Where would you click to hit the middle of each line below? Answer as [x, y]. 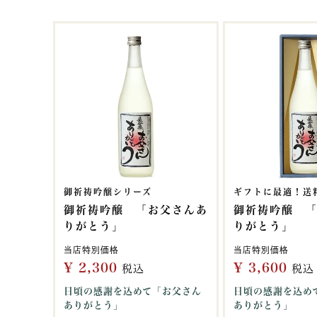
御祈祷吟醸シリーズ [108, 192]
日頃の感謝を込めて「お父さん [133, 291]
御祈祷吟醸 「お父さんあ [136, 210]
